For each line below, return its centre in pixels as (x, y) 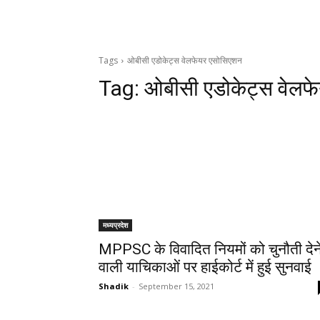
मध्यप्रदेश (115, 225)
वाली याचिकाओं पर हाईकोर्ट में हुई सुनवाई (205, 267)
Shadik (114, 286)
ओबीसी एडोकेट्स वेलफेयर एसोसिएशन (185, 61)
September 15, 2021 (176, 286)
